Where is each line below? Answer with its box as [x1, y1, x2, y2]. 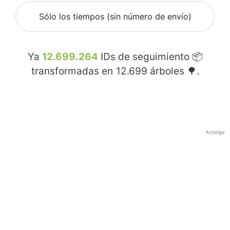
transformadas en [31, 65, 116, 78]
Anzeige [205, 129, 225, 136]
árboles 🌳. [147, 65, 199, 78]
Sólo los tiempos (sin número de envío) [39, 11, 191, 22]
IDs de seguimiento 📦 [98, 51, 203, 63]
